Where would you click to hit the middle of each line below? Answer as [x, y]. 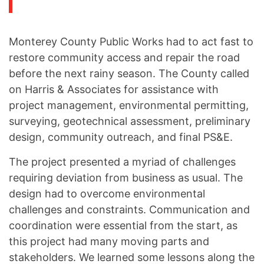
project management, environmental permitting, [129, 105]
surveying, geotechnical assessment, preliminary [130, 121]
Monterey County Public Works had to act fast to [131, 42]
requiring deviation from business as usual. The [126, 178]
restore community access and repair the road [124, 57]
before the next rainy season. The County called [129, 73]
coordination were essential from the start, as [123, 225]
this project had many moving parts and [109, 241]
